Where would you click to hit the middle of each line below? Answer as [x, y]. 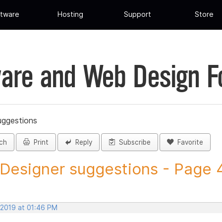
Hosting [71, 14]
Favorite [188, 142]
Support [137, 14]
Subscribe [133, 142]
